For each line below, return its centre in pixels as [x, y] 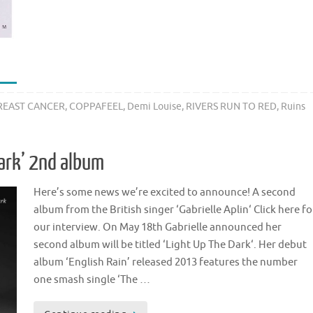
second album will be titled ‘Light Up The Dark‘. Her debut [170, 245]
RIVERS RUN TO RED [231, 106]
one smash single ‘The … [92, 279]
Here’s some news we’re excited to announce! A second [165, 192]
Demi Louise [154, 106]
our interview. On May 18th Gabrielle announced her [158, 227]
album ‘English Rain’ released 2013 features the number [166, 262]
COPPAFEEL [96, 106]
